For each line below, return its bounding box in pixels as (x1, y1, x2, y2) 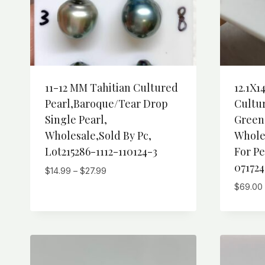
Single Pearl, (44, 112, 107, 127)
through (105, 206, 137, 217)
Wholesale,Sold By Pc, (44, 128, 151, 143)
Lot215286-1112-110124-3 (44, 144, 157, 159)
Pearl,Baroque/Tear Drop (44, 96, 168, 111)
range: (105, 179, 131, 190)
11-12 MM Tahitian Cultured (44, 80, 178, 95)
